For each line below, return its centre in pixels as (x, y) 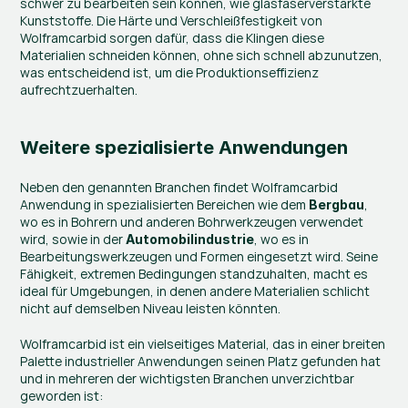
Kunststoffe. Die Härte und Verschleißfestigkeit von (172, 20)
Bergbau (337, 204)
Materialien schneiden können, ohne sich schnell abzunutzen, (202, 55)
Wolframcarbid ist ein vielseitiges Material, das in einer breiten (203, 343)
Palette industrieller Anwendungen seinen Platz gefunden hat (201, 361)
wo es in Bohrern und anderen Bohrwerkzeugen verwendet (192, 221)
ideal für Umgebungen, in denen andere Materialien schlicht (195, 291)
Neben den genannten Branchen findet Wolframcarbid (179, 187)
